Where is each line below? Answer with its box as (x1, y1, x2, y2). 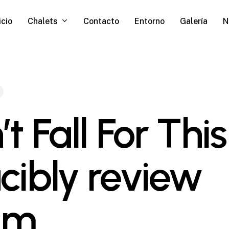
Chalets (28, 16, 58, 26)
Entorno (134, 16, 165, 26)
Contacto (83, 16, 119, 26)
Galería (180, 16, 208, 26)
